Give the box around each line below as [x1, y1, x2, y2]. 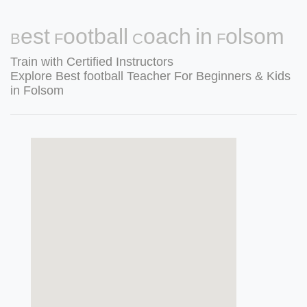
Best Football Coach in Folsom [10, 24, 284, 49]
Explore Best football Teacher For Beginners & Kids [10, 69, 291, 83]
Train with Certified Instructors [10, 55, 173, 69]
